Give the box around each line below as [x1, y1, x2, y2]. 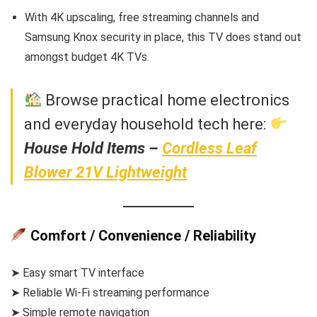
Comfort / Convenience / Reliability [26, 227, 256, 245]
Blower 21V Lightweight [24, 163, 187, 181]
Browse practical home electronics [42, 91, 290, 109]
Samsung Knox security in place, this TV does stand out [25, 30, 301, 44]
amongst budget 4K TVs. [25, 50, 149, 64]
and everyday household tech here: [24, 115, 270, 133]
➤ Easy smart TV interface [11, 266, 144, 280]
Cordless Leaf [162, 139, 257, 157]
